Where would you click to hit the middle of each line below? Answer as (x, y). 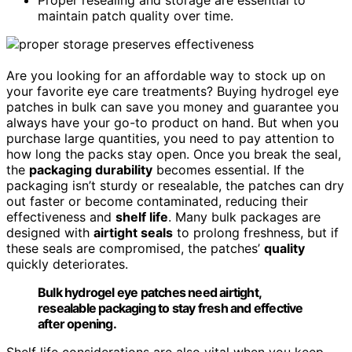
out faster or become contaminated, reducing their (157, 201)
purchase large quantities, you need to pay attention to (170, 138)
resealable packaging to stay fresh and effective (170, 308)
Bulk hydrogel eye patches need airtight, (149, 292)
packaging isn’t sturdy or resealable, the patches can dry (175, 185)
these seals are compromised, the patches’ (135, 248)
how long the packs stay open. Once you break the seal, (174, 154)
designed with (50, 232)
